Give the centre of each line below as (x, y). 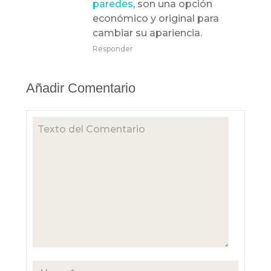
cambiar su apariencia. (148, 33)
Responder (113, 49)
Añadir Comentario (81, 88)
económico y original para (156, 19)
